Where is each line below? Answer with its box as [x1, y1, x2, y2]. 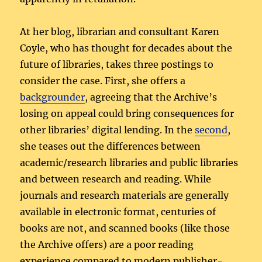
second [195, 123, 228, 136]
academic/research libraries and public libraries [20, 156, 239, 168]
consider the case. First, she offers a [20, 74, 186, 87]
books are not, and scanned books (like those [20, 222, 230, 234]
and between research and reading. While [20, 173, 212, 185]
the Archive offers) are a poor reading [20, 238, 194, 250]
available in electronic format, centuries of [20, 205, 216, 218]
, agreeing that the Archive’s [85, 91, 218, 103]
